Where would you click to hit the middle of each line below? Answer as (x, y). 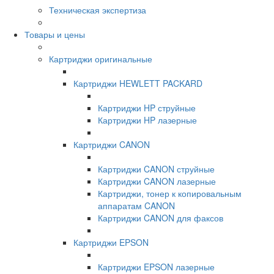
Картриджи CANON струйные (156, 169)
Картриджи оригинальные (101, 59)
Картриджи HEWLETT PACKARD (138, 83)
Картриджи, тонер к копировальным (170, 194)
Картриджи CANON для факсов (161, 218)
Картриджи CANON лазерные (157, 181)
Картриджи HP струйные (147, 108)
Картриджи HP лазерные (147, 120)
